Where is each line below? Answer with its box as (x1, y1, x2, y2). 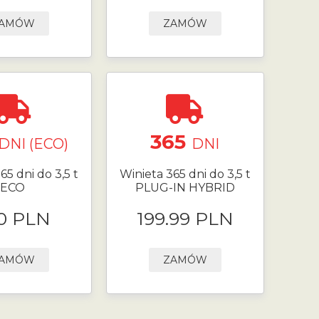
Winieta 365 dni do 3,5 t (119, 167, 251, 182)
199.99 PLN (136, 207, 234, 229)
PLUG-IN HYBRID (135, 181, 235, 195)
